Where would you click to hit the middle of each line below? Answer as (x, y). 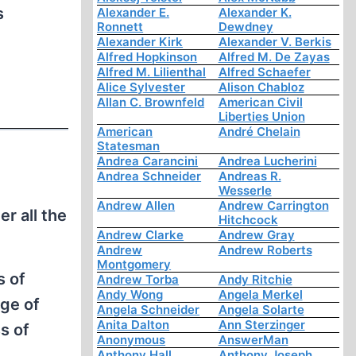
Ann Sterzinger (261, 325)
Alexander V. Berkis (275, 42)
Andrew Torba (138, 280)
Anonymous (132, 340)
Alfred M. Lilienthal (152, 72)
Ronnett (120, 27)
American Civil (260, 103)
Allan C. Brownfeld (151, 103)
